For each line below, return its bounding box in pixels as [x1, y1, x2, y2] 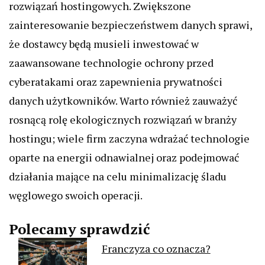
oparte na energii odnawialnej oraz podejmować [9, 150, 239, 165]
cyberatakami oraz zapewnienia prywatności [9, 75, 222, 89]
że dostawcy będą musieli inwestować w [9, 37, 199, 51]
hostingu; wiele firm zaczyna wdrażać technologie [9, 131, 250, 146]
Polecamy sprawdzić [9, 219, 150, 239]
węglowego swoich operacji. [9, 188, 143, 203]
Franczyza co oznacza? [101, 241, 211, 256]
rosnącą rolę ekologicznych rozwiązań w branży [9, 112, 237, 127]
